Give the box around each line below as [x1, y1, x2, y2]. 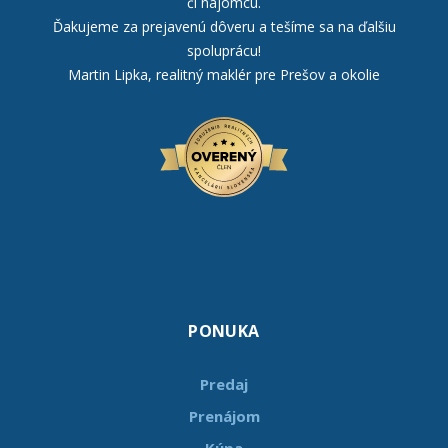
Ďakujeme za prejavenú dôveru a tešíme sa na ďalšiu [52, 16, 396, 36]
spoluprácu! [187, 40, 261, 60]
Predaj [200, 373, 248, 394]
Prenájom [188, 405, 260, 426]
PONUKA [188, 319, 260, 342]
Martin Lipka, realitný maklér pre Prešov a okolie [68, 64, 380, 84]
